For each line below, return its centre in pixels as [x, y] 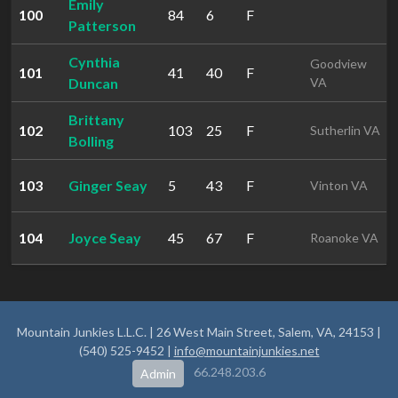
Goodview [338, 64]
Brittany [96, 119]
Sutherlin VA [345, 130]
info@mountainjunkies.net [247, 350]
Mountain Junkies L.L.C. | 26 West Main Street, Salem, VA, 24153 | [199, 332]
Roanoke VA [344, 238]
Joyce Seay [105, 238]
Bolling [91, 141]
